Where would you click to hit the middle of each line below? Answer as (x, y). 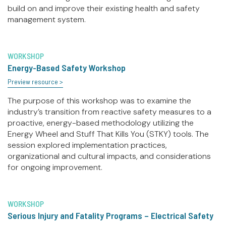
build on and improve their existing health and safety (104, 9)
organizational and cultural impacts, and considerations (109, 156)
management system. (47, 20)
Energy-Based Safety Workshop (67, 68)
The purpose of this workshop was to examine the (99, 101)
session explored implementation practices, (87, 145)
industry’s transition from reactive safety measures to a (109, 112)
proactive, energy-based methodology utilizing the (101, 123)
